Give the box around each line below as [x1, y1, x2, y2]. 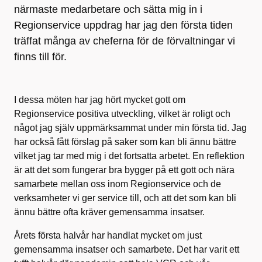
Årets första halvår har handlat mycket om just [14, 230, 202, 240]
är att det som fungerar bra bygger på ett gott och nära [14, 165, 235, 175]
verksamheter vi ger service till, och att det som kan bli [14, 193, 236, 203]
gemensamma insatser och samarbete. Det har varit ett [14, 244, 239, 254]
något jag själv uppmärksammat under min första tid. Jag [14, 123, 247, 133]
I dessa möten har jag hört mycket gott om [14, 95, 185, 105]
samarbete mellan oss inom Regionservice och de [14, 179, 221, 189]
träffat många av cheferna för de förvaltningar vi [14, 35, 235, 47]
